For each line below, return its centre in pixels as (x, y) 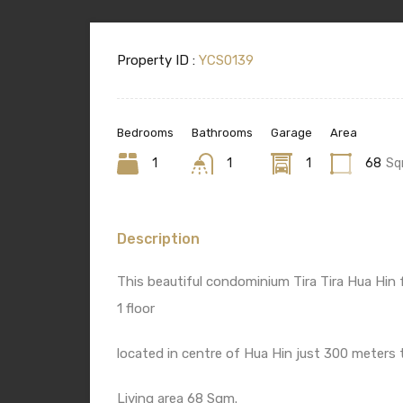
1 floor (136, 308)
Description (158, 238)
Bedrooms (145, 132)
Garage (291, 132)
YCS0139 (224, 60)
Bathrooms (222, 132)
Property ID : (156, 60)
